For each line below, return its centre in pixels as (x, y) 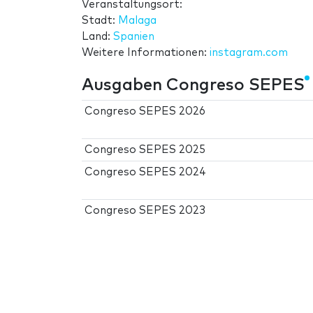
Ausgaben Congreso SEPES (193, 86)
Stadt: (100, 21)
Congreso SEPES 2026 (145, 112)
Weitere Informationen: (146, 53)
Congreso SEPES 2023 (145, 211)
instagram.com (249, 53)
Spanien (134, 37)
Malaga (137, 21)
